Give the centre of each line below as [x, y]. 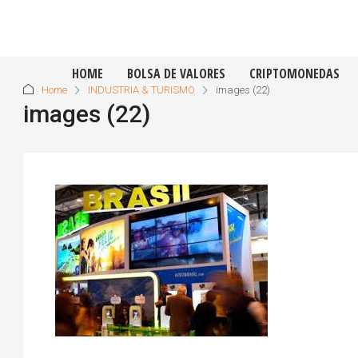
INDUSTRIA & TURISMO [141, 90]
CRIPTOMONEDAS [295, 73]
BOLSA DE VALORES [177, 73]
